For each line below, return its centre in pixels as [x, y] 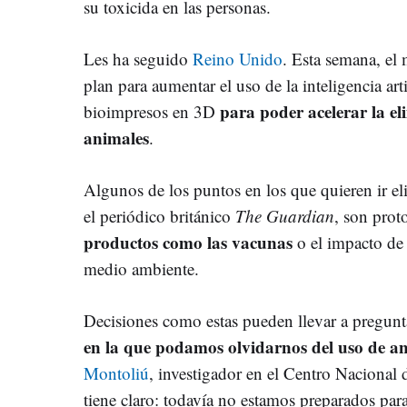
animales [116, 137]
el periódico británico [159, 215]
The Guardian [285, 215]
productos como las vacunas [188, 242]
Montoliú [116, 372]
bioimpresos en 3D [152, 111]
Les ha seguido [138, 58]
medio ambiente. [141, 268]
